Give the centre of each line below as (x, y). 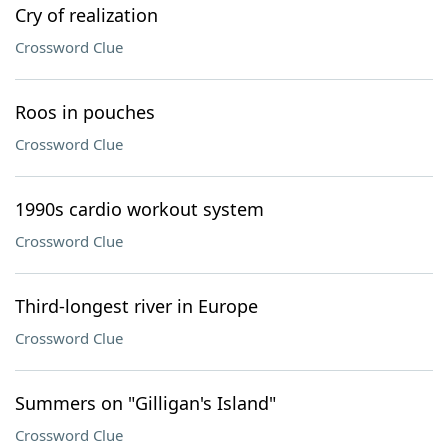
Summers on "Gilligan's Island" (145, 403)
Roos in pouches (85, 112)
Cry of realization (86, 15)
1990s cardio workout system (139, 209)
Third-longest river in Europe (136, 306)
